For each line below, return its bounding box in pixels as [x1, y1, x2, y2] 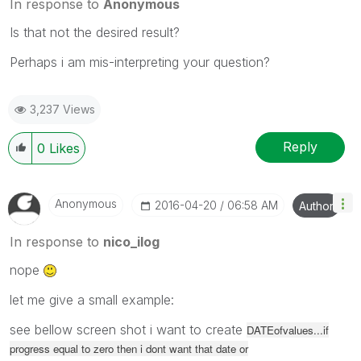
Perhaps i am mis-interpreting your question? [10, 53, 270, 70]
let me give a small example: [10, 291, 174, 308]
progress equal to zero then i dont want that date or [10, 340, 248, 356]
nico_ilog [103, 233, 160, 250]
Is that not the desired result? [10, 23, 180, 40]
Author [299, 198, 334, 213]
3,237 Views [30, 102, 95, 116]
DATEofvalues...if [247, 322, 329, 338]
